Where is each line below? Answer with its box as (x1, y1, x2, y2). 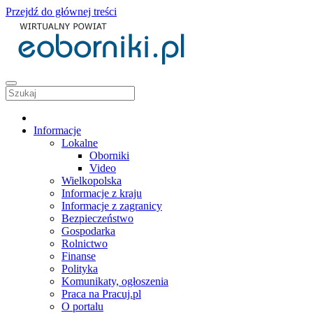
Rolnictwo (61, 238, 108, 249)
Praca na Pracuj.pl (61, 288, 141, 300)
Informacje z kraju (61, 187, 142, 199)
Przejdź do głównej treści (6, 6, 117, 17)
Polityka (61, 263, 98, 275)
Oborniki (89, 150, 129, 161)
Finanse (61, 250, 96, 262)
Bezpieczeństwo (61, 212, 133, 224)
